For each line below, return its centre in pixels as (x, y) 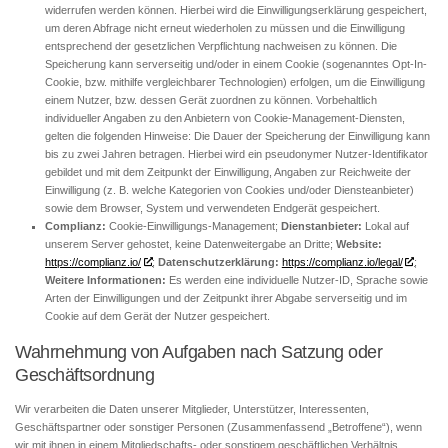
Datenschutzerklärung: (218, 262)
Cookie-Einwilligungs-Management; (195, 226)
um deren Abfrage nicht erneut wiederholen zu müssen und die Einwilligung (225, 28)
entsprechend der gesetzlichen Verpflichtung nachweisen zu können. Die (221, 46)
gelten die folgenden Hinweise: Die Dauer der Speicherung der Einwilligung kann (237, 136)
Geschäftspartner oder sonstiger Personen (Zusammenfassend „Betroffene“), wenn (218, 427)
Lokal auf (385, 226)
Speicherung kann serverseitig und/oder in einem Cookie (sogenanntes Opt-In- (236, 64)
